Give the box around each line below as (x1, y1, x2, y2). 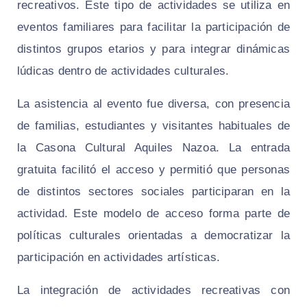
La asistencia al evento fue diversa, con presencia (17, 97, 290, 110)
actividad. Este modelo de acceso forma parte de (17, 206, 290, 220)
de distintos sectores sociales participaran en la (17, 184, 290, 198)
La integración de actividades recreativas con (17, 283, 290, 297)
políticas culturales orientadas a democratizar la (17, 228, 290, 242)
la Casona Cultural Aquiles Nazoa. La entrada (17, 140, 290, 154)
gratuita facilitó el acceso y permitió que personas (17, 162, 290, 176)
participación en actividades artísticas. (17, 250, 220, 264)
